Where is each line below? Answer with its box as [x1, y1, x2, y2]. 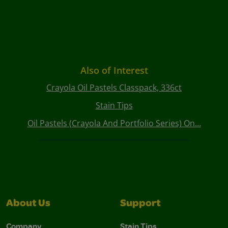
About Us [6, 199, 50, 210]
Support [120, 199, 161, 210]
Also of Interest [80, 64, 148, 77]
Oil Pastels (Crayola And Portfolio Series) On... [27, 118, 201, 129]
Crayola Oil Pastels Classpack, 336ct [46, 82, 182, 94]
